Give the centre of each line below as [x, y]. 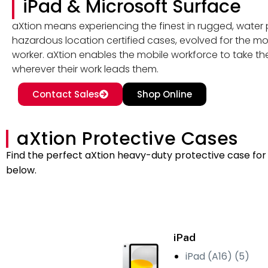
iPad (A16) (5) [218, 256]
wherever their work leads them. [85, 69]
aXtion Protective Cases [127, 139]
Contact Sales [66, 94]
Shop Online [165, 94]
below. [21, 170]
